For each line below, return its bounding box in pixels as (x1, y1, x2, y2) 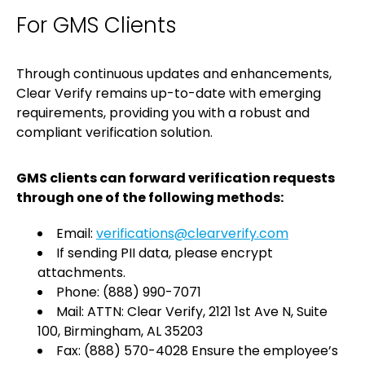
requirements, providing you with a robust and (16, 103, 310, 122)
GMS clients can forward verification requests (16, 168, 335, 187)
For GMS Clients (16, 10, 177, 40)
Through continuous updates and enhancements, (16, 64, 332, 83)
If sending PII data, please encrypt (56, 243, 273, 262)
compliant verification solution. (16, 122, 213, 142)
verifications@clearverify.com (96, 223, 288, 243)
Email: (56, 223, 96, 243)
